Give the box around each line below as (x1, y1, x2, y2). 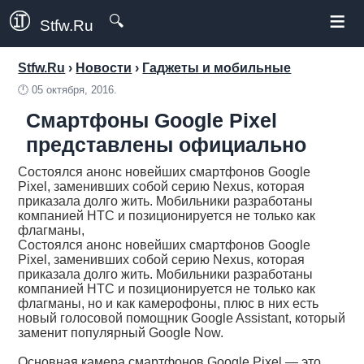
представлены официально (26, 133, 307, 156)
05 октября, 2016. (32, 84, 118, 96)
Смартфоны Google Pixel (26, 109, 278, 132)
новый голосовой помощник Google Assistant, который (18, 311, 346, 325)
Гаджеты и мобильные (142, 61, 292, 75)
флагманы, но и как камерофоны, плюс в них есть (18, 297, 319, 310)
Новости (76, 61, 132, 75)
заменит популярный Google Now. (18, 326, 224, 340)
